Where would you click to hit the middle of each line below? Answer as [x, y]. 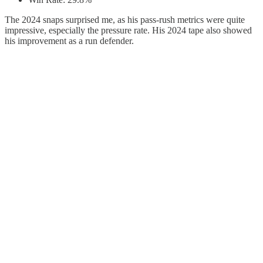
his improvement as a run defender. [69, 41]
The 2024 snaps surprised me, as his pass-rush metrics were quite [125, 19]
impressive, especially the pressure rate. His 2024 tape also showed [128, 30]
